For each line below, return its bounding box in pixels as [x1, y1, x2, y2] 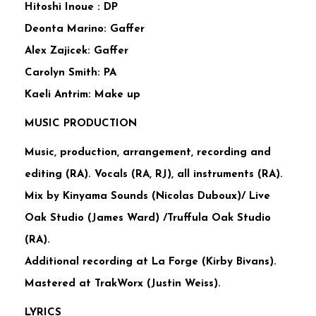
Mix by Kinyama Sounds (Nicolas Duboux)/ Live [25, 190, 270, 202]
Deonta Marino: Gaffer [25, 23, 145, 35]
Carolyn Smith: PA [25, 67, 116, 78]
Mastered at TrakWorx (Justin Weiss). [25, 278, 221, 289]
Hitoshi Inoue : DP [25, 1, 118, 13]
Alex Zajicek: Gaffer [25, 45, 128, 56]
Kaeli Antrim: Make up [25, 89, 140, 100]
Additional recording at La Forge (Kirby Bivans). [25, 256, 276, 267]
